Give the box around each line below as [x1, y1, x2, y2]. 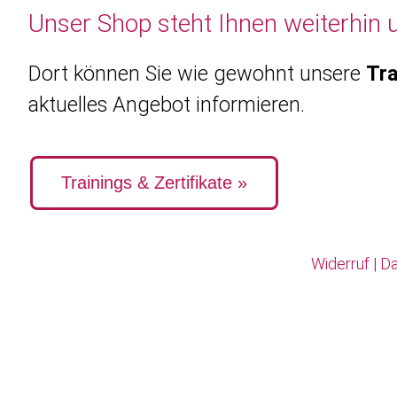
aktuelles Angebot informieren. [28, 92, 305, 118]
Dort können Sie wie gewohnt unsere [28, 61, 366, 87]
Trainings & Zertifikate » [61, 173, 247, 193]
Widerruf [311, 254, 370, 274]
